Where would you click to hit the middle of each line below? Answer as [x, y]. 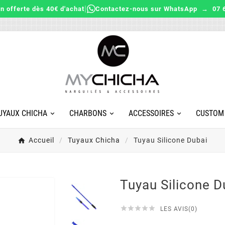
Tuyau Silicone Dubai [171, 140]
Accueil [41, 140]
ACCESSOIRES [151, 113]
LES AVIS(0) [179, 209]
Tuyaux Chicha [94, 140]
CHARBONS [88, 113]
